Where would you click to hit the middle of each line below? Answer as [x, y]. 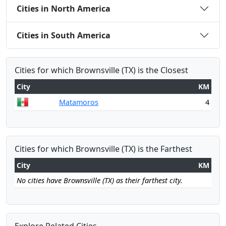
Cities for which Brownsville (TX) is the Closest [101, 70]
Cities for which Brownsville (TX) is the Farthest [103, 149]
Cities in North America [64, 8]
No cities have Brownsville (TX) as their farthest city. [100, 180]
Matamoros [79, 102]
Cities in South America [64, 35]
